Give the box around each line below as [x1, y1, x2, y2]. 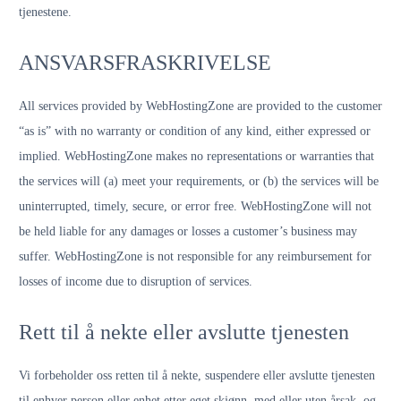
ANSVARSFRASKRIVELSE [19, 51, 271, 74]
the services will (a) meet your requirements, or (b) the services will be [19, 175, 379, 188]
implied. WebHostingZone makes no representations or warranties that [19, 149, 374, 163]
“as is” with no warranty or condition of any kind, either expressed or [19, 124, 371, 138]
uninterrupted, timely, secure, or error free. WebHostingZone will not [19, 200, 371, 213]
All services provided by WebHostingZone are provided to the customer [19, 99, 382, 113]
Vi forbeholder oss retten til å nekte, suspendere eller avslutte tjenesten [19, 369, 375, 382]
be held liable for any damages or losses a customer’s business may [19, 225, 357, 238]
